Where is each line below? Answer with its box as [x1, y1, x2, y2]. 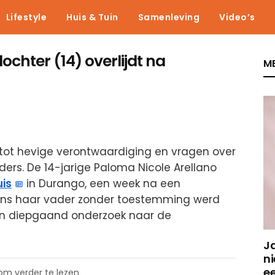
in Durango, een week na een [23, 176, 181, 191]
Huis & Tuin [66, 11, 118, 23]
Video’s [219, 11, 255, 23]
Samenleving [137, 11, 199, 23]
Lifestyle [6, 11, 47, 23]
